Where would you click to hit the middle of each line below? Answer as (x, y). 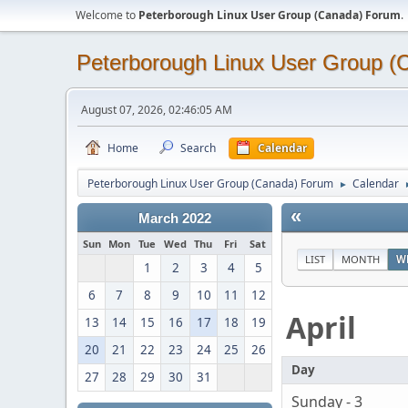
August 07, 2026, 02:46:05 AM (157, 110)
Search (198, 148)
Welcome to (107, 15)
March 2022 (175, 219)
